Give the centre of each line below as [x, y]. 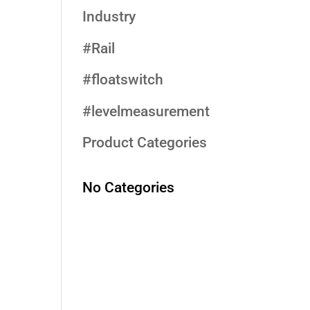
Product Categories [145, 143]
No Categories [129, 188]
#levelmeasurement [146, 111]
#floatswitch [123, 80]
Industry [109, 17]
